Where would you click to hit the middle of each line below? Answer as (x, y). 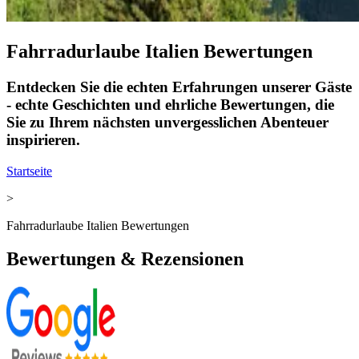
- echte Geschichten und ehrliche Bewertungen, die (170, 104)
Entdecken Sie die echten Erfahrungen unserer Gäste (179, 87)
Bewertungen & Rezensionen (125, 259)
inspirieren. (43, 139)
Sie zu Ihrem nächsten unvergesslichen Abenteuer (167, 122)
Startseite (29, 171)
